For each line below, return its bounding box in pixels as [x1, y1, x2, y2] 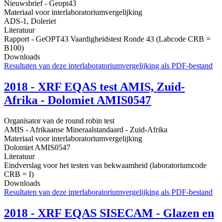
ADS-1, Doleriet [4, 16, 56, 25]
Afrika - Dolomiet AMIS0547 [4, 93, 151, 107]
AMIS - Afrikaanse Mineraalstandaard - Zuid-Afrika [4, 125, 167, 134]
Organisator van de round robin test [4, 116, 114, 125]
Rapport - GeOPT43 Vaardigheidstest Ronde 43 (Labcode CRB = [4, 34, 211, 43]
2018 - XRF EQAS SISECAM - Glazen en [4, 207, 214, 220]
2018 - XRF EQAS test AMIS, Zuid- [4, 80, 185, 93]
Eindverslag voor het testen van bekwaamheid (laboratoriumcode [4, 161, 207, 170]
